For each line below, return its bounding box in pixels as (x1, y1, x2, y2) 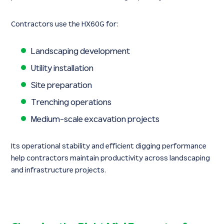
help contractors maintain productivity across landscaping (11, 154, 210, 162)
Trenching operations (31, 98, 112, 107)
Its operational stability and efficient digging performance (11, 142, 207, 150)
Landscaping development (31, 47, 130, 56)
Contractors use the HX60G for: (11, 20, 119, 28)
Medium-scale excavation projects (31, 115, 160, 124)
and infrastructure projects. (11, 166, 106, 174)
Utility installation (31, 64, 94, 73)
